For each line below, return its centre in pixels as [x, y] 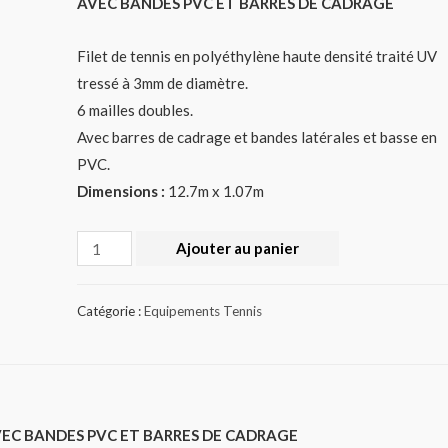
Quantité [106, 243]
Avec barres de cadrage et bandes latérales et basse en [257, 136]
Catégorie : [111, 310]
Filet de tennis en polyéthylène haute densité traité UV [257, 55]
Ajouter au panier [237, 248]
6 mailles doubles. [135, 109]
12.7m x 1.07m [215, 190]
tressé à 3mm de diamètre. [163, 82]
